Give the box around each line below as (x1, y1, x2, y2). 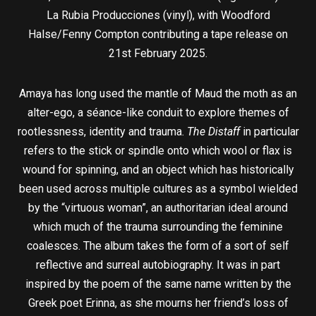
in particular (239, 125, 299, 139)
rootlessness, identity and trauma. (17, 125, 187, 139)
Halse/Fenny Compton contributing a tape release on (28, 28, 288, 42)
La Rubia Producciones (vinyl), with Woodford (46, 8, 270, 23)
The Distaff (186, 125, 240, 139)
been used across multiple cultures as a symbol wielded (18, 182, 298, 196)
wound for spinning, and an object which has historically (22, 163, 294, 177)
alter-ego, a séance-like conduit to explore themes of (27, 106, 289, 120)
